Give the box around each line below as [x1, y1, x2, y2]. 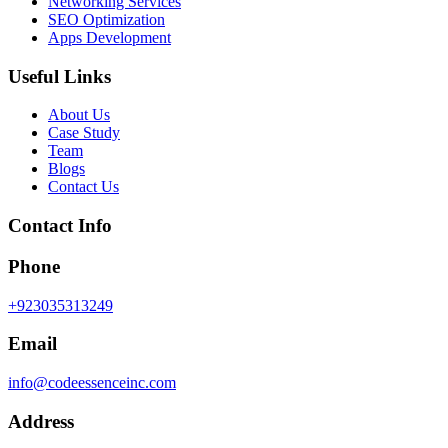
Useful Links [8, 65, 111, 87]
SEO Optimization [48, 11, 165, 29]
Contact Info [8, 215, 112, 237]
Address [8, 410, 74, 432]
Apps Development [48, 29, 171, 47]
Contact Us [48, 178, 119, 196]
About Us [48, 106, 110, 124]
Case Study [48, 124, 120, 142]
